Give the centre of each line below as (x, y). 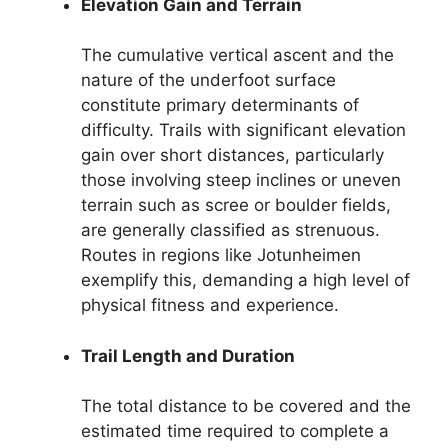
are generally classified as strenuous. (230, 230)
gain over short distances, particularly (232, 155)
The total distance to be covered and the (246, 406)
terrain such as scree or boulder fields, (236, 205)
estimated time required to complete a (235, 431)
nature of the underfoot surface (208, 80)
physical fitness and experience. (210, 305)
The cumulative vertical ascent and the (237, 55)
